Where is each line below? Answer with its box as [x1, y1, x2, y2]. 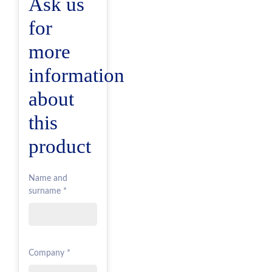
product [29, 135, 91, 158]
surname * [29, 187, 67, 196]
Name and [29, 174, 67, 183]
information [29, 64, 124, 87]
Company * [29, 249, 70, 258]
